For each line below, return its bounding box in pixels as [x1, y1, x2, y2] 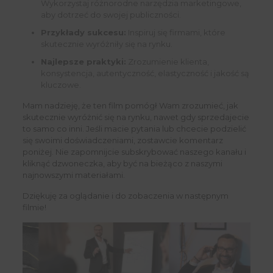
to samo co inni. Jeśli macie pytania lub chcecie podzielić [22, 124, 246, 134]
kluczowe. [40, 80, 81, 90]
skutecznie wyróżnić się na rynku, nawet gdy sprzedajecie [22, 112, 249, 122]
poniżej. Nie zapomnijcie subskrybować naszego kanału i [22, 147, 246, 157]
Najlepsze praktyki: [40, 57, 126, 67]
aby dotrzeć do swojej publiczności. [40, 10, 181, 20]
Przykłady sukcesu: [40, 27, 126, 38]
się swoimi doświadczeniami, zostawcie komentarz [22, 135, 223, 146]
